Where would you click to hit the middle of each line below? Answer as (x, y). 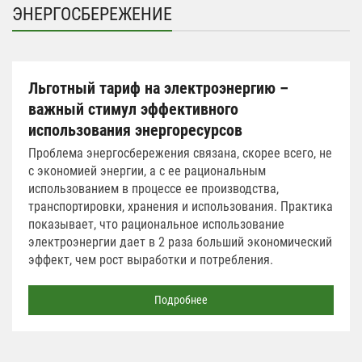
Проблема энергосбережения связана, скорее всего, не (180, 153)
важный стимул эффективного (133, 109)
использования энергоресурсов (135, 130)
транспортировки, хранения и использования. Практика (181, 206)
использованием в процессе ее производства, (154, 188)
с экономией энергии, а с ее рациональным (147, 170)
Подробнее (181, 299)
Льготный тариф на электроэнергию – (158, 88)
